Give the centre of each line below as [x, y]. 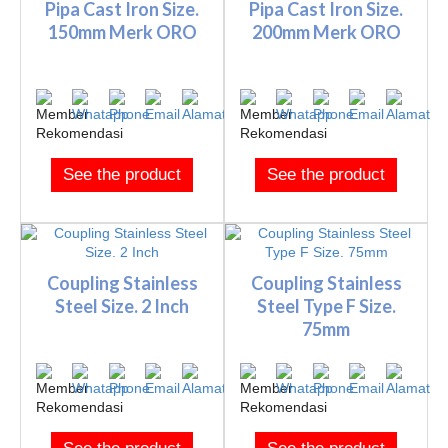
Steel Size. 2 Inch [122, 306]
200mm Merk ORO [326, 32]
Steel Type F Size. [326, 306]
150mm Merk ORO [122, 32]
